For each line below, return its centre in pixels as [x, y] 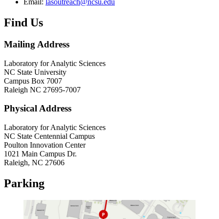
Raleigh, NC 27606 [34, 163]
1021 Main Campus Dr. [40, 154]
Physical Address [38, 109]
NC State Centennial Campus [49, 136]
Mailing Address [37, 44]
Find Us [23, 22]
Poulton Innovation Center [45, 145]
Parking [24, 183]
